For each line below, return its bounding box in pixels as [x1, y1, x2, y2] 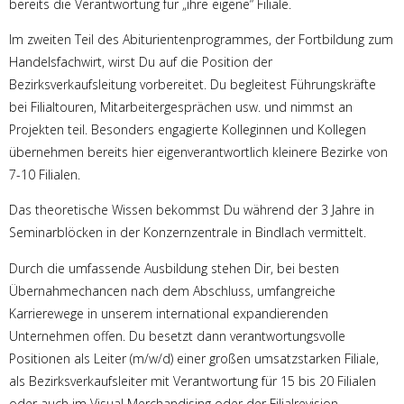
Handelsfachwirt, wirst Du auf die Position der [9, 52, 272, 70]
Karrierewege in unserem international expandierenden [9, 304, 328, 322]
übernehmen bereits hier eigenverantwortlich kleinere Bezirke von [9, 142, 388, 161]
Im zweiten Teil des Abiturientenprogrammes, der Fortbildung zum [9, 30, 393, 48]
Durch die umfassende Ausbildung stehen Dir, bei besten [9, 259, 339, 277]
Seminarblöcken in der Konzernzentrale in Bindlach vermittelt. [9, 224, 366, 242]
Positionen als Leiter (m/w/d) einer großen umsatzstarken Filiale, [9, 349, 379, 367]
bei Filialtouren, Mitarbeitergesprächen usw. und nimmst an [9, 97, 353, 115]
